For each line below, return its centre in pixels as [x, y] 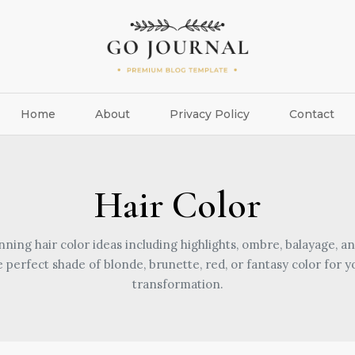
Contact [312, 114]
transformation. [177, 284]
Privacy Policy [210, 114]
